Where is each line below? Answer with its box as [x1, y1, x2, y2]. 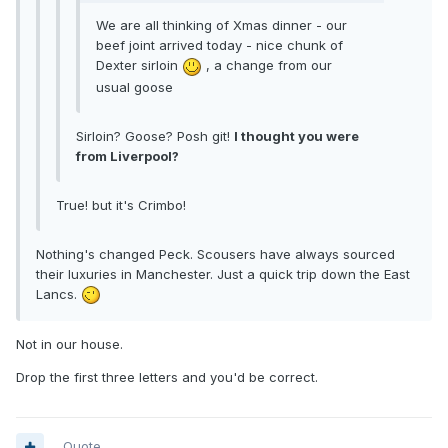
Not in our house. [16, 336, 123, 353]
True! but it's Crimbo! [56, 196, 186, 213]
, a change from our [202, 57, 332, 74]
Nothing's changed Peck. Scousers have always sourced [36, 245, 395, 262]
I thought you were [234, 127, 359, 144]
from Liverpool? [76, 147, 179, 164]
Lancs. [36, 285, 81, 302]
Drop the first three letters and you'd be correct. [16, 369, 318, 386]
